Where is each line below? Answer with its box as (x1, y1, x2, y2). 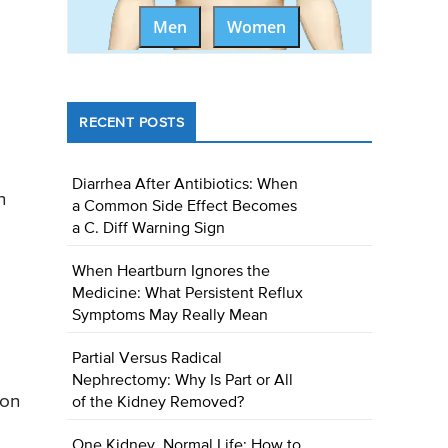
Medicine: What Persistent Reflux (72, 286, 304, 303)
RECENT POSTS (79, 116, 185, 131)
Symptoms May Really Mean (72, 308, 269, 325)
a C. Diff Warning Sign (72, 221, 226, 238)
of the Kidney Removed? (72, 395, 245, 412)
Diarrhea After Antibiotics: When (72, 177, 299, 194)
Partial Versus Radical (72, 351, 223, 368)
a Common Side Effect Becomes (72, 199, 298, 216)
